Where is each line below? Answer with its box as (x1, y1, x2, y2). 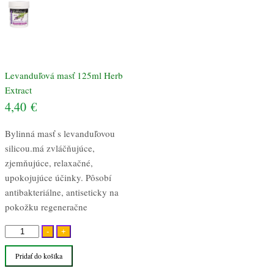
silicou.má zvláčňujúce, (5, 142, 95, 155)
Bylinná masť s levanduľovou (5, 127, 115, 140)
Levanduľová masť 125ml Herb (5, 69, 123, 82)
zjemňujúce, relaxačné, (5, 157, 93, 169)
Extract (5, 84, 32, 97)
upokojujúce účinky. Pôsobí (5, 171, 111, 184)
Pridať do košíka (15, 251, 62, 261)
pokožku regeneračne (5, 201, 87, 213)
